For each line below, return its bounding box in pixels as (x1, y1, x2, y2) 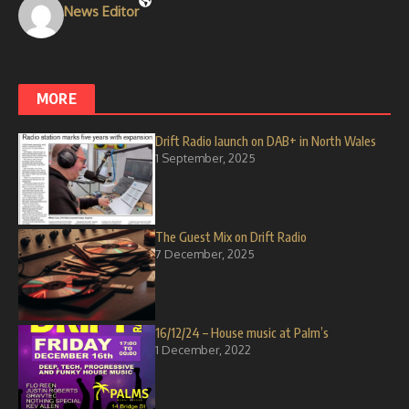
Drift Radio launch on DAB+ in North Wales (155, 133, 376, 149)
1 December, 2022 (155, 342, 251, 357)
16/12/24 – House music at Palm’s (155, 325, 329, 341)
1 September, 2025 (155, 151, 256, 165)
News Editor (64, 3, 139, 20)
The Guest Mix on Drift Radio (155, 229, 307, 245)
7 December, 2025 (155, 246, 255, 261)
